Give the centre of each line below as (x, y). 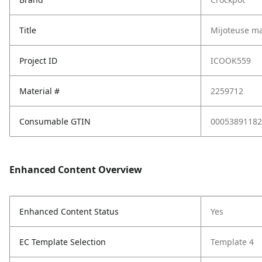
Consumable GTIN (55, 121)
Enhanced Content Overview (76, 170)
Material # (39, 91)
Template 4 (232, 242)
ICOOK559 (231, 61)
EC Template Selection (63, 242)
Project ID (38, 61)
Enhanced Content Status (69, 211)
